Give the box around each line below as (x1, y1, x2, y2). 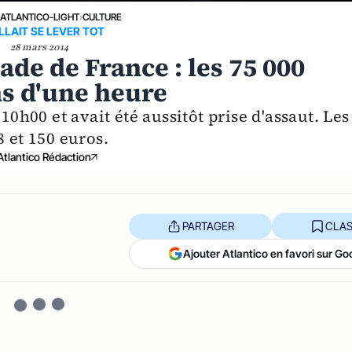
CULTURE (82, 11, 123, 24)
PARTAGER (181, 218, 234, 233)
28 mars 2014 (10, 41, 69, 54)
